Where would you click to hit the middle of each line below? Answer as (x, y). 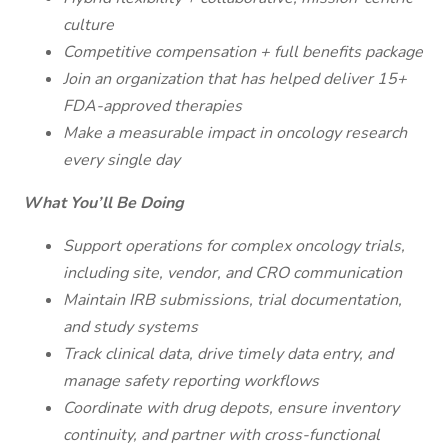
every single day (121, 160)
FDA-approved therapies (152, 106)
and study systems (130, 327)
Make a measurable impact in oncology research (235, 133)
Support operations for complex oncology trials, (234, 246)
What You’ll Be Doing (103, 203)
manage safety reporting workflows (191, 381)
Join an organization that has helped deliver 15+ (235, 79)
